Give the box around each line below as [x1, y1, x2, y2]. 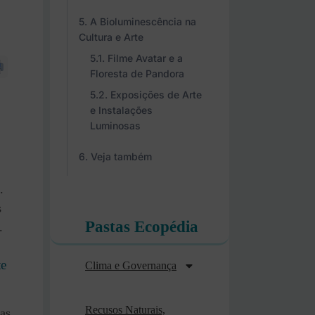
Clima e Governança [85, 259, 176, 271]
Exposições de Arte [110, 89, 202, 101]
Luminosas [90, 120, 141, 131]
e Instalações [90, 104, 153, 116]
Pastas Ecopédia [85, 218, 198, 236]
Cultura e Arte [79, 31, 143, 43]
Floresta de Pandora [90, 67, 184, 79]
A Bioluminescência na [90, 15, 196, 27]
